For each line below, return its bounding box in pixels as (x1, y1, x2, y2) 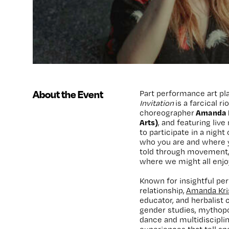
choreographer (140, 107, 196, 118)
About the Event (33, 87, 103, 101)
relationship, (140, 185, 187, 195)
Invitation (140, 98, 174, 108)
